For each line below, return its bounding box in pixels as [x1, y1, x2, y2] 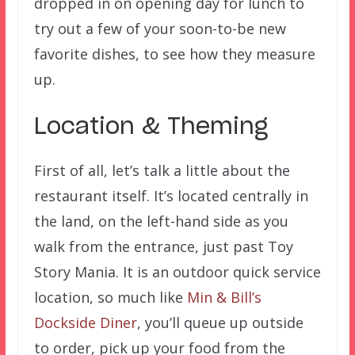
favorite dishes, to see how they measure [33, 44, 315, 64]
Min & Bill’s [186, 288, 261, 307]
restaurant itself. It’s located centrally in [33, 186, 308, 206]
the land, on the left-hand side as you [33, 212, 288, 231]
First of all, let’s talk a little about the [33, 161, 290, 181]
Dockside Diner [33, 313, 137, 333]
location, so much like [33, 288, 187, 307]
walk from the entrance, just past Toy [33, 237, 293, 257]
